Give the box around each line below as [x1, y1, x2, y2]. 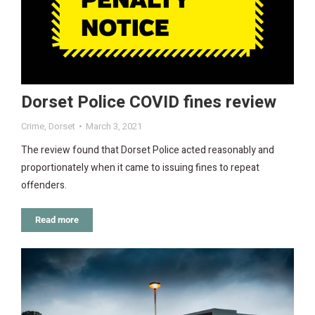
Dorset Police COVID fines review [21, 90, 276, 115]
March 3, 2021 [86, 120, 142, 134]
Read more [35, 214, 79, 226]
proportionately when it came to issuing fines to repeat [21, 160, 259, 176]
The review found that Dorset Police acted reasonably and [21, 143, 274, 158]
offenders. [21, 178, 67, 193]
